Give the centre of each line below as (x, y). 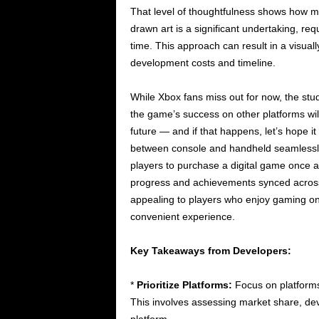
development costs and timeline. (203, 63)
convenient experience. (182, 217)
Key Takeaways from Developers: (210, 251)
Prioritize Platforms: (184, 285)
